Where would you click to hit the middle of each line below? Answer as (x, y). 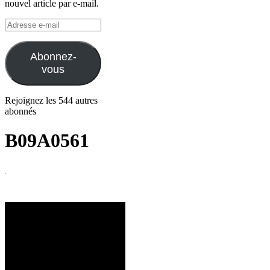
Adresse (20, 23)
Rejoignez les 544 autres (51, 100)
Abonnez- (53, 56)
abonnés (20, 111)
